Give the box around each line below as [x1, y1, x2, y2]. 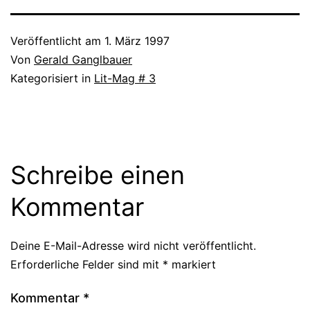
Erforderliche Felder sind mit [10, 257, 163, 271]
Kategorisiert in [10, 71, 94, 85]
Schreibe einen [10, 159, 185, 190]
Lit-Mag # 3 [94, 71, 156, 85]
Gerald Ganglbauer [34, 52, 132, 66]
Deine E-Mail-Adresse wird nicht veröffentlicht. [10, 238, 256, 253]
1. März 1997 [104, 33, 170, 48]
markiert [168, 257, 216, 271]
